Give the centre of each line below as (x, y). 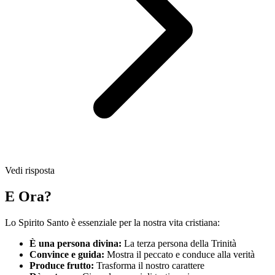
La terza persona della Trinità (179, 243)
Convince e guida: (67, 254)
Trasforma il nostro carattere (149, 265)
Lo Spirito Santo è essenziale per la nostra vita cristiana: (112, 222)
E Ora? (28, 196)
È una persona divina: (76, 243)
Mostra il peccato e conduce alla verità (180, 254)
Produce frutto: (62, 265)
